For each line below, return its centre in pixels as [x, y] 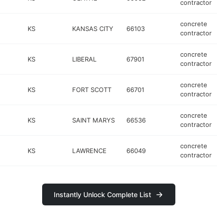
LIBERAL [85, 59]
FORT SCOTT [92, 89]
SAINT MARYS [94, 120]
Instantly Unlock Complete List [102, 194]
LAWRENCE [90, 150]
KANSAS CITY [93, 28]
